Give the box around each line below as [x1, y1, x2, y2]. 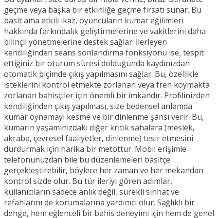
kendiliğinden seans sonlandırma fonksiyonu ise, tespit [4, 47, 204, 58]
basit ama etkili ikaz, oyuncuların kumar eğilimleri [4, 15, 183, 26]
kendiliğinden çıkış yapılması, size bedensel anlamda [4, 101, 192, 112]
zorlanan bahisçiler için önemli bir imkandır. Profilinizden [4, 90, 210, 101]
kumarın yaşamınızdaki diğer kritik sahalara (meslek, [4, 122, 195, 133]
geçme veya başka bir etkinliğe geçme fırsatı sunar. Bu [4, 4, 201, 16]
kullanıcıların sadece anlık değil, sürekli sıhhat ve [4, 186, 179, 198]
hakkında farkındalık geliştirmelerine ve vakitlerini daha [4, 26, 206, 37]
